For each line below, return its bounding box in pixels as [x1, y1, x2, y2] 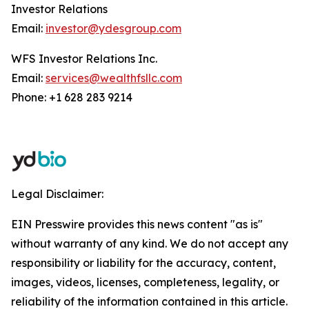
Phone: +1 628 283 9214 [11, 90, 132, 104]
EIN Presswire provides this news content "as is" [11, 217, 263, 231]
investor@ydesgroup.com [46, 21, 181, 35]
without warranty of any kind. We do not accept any [11, 237, 288, 250]
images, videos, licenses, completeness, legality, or [11, 275, 279, 289]
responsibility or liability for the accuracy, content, [11, 256, 276, 270]
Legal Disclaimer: [11, 187, 103, 201]
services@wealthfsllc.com [46, 71, 182, 85]
